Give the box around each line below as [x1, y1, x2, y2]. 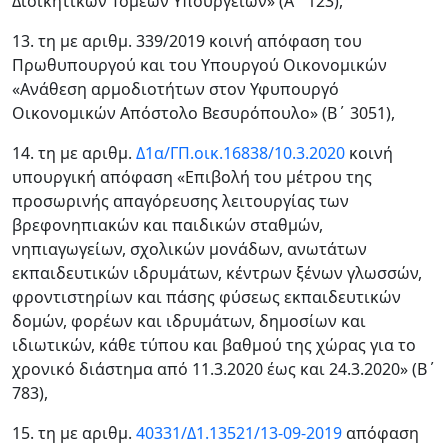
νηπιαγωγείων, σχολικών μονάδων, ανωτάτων [12, 238, 367, 260]
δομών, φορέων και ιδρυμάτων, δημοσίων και [12, 310, 366, 332]
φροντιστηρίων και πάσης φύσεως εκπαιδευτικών [12, 286, 401, 308]
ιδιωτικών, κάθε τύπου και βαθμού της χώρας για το [12, 334, 416, 356]
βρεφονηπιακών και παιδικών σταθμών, [12, 214, 323, 236]
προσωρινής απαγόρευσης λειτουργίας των [12, 190, 349, 212]
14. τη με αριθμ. [12, 142, 136, 164]
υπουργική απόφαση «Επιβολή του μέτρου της [12, 166, 372, 188]
